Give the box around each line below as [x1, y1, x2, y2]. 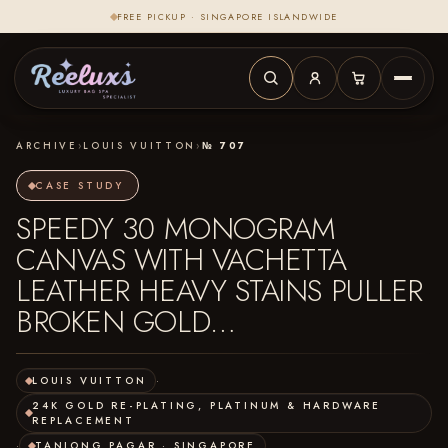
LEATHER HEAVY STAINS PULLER [16, 269, 423, 312]
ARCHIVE [16, 139, 78, 153]
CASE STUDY [35, 178, 124, 193]
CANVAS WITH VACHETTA [16, 238, 347, 281]
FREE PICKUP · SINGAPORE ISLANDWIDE [116, 10, 338, 23]
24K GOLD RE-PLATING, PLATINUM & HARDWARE [32, 398, 381, 413]
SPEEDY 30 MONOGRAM [16, 207, 336, 250]
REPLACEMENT [32, 413, 135, 428]
